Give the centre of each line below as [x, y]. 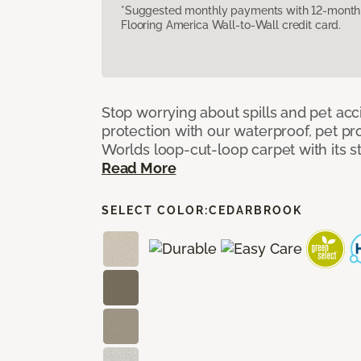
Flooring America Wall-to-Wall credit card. [231, 25]
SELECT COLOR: [155, 210]
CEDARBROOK [255, 210]
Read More [139, 168]
